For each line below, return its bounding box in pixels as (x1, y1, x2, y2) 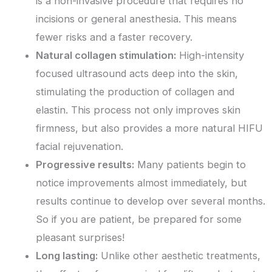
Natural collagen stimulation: (36, 49, 177, 62)
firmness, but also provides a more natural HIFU (36, 122, 263, 135)
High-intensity (176, 49, 245, 62)
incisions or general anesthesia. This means (36, 13, 237, 25)
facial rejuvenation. (36, 140, 124, 153)
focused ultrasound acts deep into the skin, (36, 67, 239, 80)
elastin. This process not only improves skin (36, 104, 241, 117)
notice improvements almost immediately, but (36, 177, 248, 189)
